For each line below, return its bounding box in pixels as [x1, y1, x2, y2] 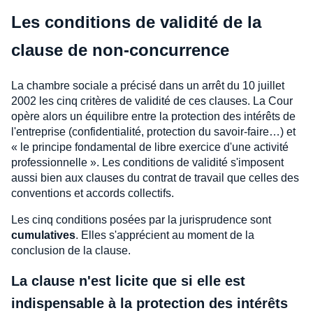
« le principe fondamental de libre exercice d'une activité [11, 141, 289, 153]
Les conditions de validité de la [11, 13, 261, 31]
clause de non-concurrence [11, 41, 229, 59]
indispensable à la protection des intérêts [11, 296, 288, 311]
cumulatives [11, 229, 75, 241]
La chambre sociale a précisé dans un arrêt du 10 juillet [11, 80, 284, 92]
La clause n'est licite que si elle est [11, 273, 245, 289]
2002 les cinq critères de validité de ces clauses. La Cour [11, 95, 293, 107]
